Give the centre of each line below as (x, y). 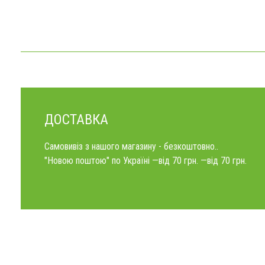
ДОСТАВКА (76, 119)
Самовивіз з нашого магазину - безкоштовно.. (131, 146)
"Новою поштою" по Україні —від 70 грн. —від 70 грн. (145, 161)
